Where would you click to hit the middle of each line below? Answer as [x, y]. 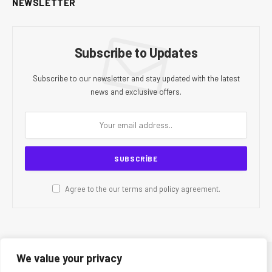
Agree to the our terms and [111, 189]
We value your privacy [69, 258]
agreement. [199, 189]
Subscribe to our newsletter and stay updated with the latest [136, 78]
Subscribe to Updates [136, 52]
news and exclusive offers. [136, 91]
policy [169, 189]
